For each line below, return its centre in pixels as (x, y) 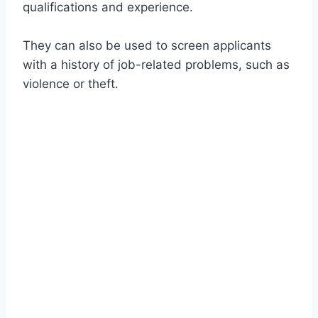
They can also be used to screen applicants (147, 45)
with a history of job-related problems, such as (156, 64)
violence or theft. (71, 83)
